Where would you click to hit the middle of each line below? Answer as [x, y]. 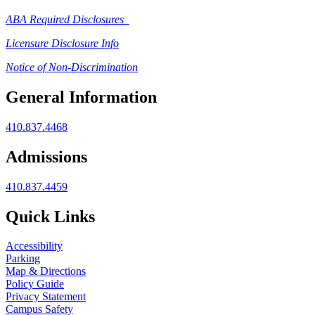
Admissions [46, 156]
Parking [23, 259]
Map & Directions [46, 271]
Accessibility [34, 246]
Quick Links [50, 216]
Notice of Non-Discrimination [72, 67]
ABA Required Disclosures [67, 20]
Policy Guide [35, 284]
